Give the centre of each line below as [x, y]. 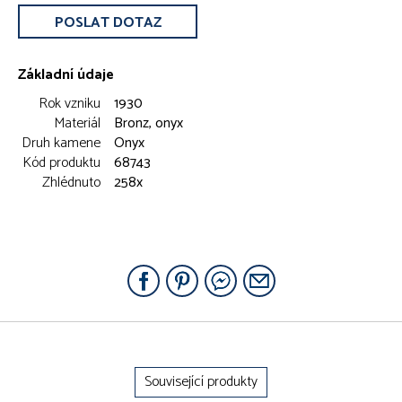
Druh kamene [61, 143]
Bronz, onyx [149, 123]
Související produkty [201, 381]
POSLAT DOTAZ [108, 22]
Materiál [77, 123]
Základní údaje [66, 74]
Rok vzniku [70, 103]
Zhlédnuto [71, 182]
